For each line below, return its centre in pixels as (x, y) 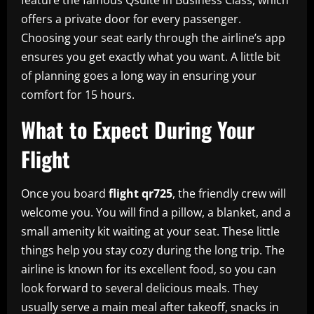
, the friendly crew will (229, 193)
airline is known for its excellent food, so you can (149, 269)
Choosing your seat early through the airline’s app (153, 37)
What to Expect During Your (138, 129)
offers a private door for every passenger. (131, 19)
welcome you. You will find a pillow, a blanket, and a (156, 212)
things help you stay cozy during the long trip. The (153, 250)
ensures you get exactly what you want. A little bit (151, 56)
